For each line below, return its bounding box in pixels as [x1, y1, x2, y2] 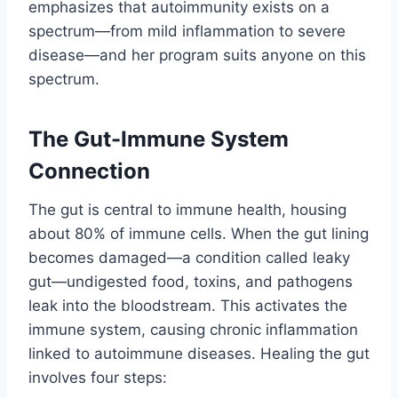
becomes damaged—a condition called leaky [28, 248, 350, 267]
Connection [28, 157, 150, 184]
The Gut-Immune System [28, 125, 289, 152]
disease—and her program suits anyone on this [28, 45, 366, 64]
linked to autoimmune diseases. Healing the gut [28, 344, 370, 362]
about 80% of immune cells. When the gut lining [28, 224, 369, 243]
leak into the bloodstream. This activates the [28, 296, 347, 314]
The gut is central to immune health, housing [28, 200, 346, 219]
